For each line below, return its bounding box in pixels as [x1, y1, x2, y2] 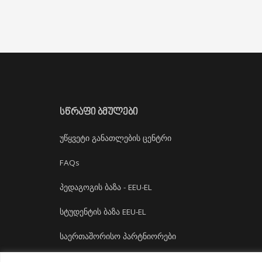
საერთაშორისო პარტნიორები [60, 231, 176, 242]
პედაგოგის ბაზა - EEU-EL [60, 182, 152, 192]
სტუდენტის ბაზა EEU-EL [60, 206, 146, 217]
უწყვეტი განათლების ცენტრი [60, 133, 171, 143]
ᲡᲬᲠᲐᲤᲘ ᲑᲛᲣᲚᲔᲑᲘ [60, 106, 138, 118]
